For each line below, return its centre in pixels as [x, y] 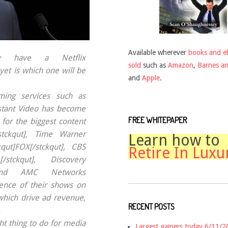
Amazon [181, 65]
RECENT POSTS [151, 206]
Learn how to [174, 140]
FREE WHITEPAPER [158, 120]
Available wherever [158, 52]
